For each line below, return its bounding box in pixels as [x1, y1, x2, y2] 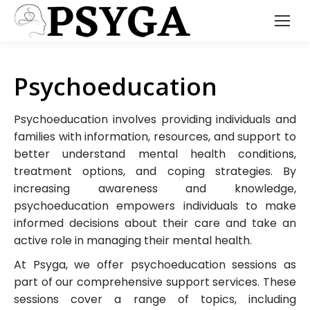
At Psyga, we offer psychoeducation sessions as [14, 257, 296, 273]
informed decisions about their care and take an [14, 215, 296, 231]
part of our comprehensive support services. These [14, 274, 296, 290]
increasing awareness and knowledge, [14, 181, 296, 197]
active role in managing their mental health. [14, 232, 252, 248]
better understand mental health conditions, [14, 146, 296, 162]
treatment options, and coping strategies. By [14, 163, 296, 179]
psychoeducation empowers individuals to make [14, 198, 296, 214]
